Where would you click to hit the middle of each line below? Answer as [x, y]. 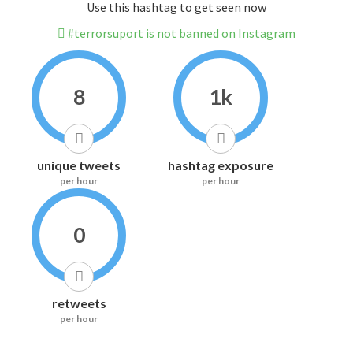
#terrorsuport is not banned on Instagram [180, 33]
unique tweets [79, 165]
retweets [79, 303]
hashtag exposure [221, 165]
